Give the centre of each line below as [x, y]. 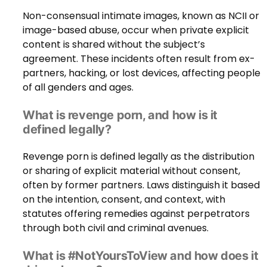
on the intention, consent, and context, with [124, 199]
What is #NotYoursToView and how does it [141, 255]
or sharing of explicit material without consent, [131, 170]
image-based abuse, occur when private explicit [136, 30]
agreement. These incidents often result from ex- [139, 58]
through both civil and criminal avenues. [116, 228]
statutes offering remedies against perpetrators [136, 213]
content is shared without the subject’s [114, 44]
